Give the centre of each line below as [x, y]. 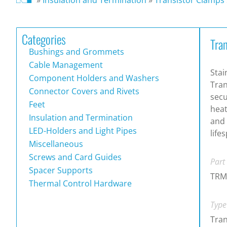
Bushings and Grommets [75, 51]
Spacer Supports [60, 170]
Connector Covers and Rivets [83, 91]
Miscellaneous [55, 144]
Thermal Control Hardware [79, 183]
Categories [44, 39]
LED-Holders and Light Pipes [82, 130]
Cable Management [65, 65]
